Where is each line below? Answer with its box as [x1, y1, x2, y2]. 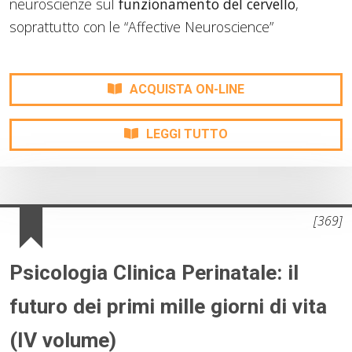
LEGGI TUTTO [146, 126, 228, 142]
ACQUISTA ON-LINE [130, 81, 244, 97]
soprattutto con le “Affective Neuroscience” [9, 16, 273, 36]
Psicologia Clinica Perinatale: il [9, 261, 299, 285]
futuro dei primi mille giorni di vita [9, 295, 327, 319]
